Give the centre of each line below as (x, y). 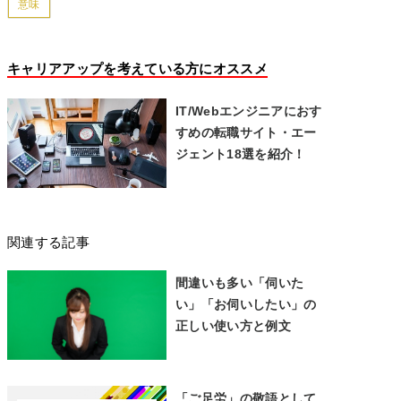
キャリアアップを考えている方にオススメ (138, 68)
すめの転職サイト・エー (246, 132)
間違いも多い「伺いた (240, 283)
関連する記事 (48, 242)
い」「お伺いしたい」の (246, 304)
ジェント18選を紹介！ (241, 154)
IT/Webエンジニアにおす (249, 111)
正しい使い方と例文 (233, 326)
